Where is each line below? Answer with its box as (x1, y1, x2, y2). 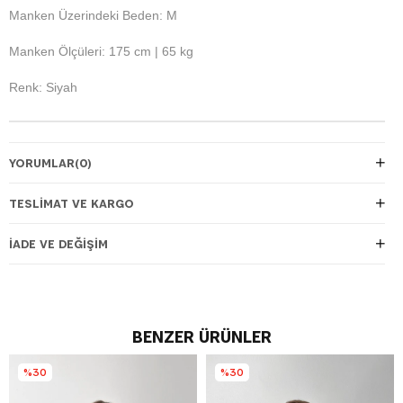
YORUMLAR (9, 154, 75, 171)
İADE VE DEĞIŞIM (9, 235, 108, 252)
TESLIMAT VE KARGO (9, 194, 134, 211)
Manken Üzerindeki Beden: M (9, 7, 177, 22)
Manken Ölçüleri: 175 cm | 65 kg (9, 43, 193, 58)
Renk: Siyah (9, 79, 77, 94)
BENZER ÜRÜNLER (131, 324, 272, 348)
